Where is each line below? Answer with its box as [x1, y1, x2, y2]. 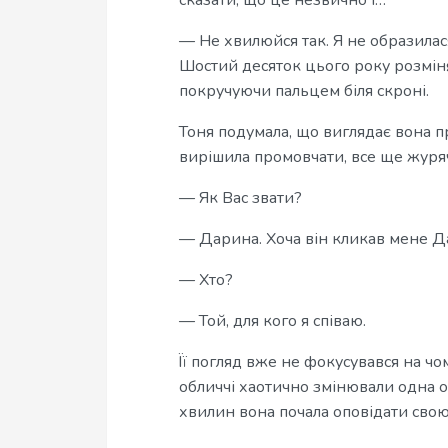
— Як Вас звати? [179, 187, 302, 209]
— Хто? [179, 269, 233, 291]
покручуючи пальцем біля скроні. [179, 80, 429, 102]
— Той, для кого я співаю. [179, 310, 366, 332]
